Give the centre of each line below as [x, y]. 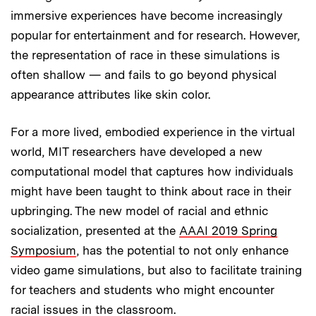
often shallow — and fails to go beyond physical [144, 75]
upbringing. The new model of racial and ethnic [139, 211]
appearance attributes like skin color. [112, 95]
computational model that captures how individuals [152, 172]
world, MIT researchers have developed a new [136, 152]
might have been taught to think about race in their [151, 192]
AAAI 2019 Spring [228, 231]
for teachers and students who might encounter [142, 290]
